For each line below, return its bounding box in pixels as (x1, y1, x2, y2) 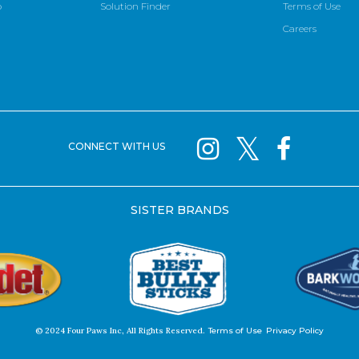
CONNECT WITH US (68, 140, 165, 153)
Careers (283, 22, 317, 35)
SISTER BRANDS (130, 203, 229, 218)
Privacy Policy (266, 325, 324, 337)
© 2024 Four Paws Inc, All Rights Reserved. (35, 325, 204, 337)
